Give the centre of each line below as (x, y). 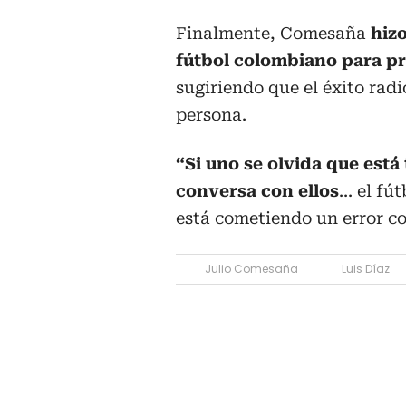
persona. (211, 115)
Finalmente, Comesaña (273, 34)
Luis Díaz (366, 269)
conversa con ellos (257, 191)
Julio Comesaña (251, 269)
